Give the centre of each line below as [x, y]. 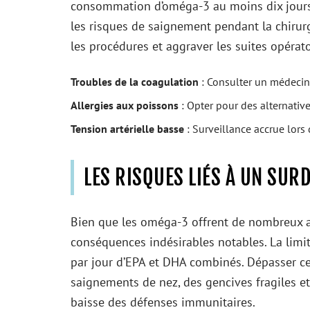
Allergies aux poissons [125, 105]
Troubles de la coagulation [135, 82]
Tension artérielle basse [127, 129]
